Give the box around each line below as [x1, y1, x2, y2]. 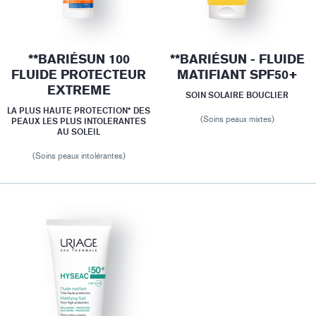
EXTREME [47, 83, 111, 99]
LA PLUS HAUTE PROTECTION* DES [7, 105, 151, 116]
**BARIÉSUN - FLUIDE [169, 51, 305, 68]
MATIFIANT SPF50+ [176, 67, 298, 83]
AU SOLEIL [57, 126, 101, 138]
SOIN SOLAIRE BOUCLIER [186, 90, 289, 101]
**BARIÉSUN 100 [28, 51, 130, 68]
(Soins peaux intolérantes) [32, 151, 126, 162]
